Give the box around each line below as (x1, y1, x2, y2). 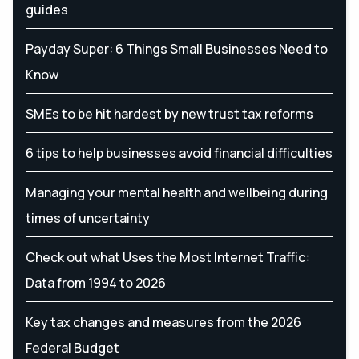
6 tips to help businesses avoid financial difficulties (26, 143, 333, 162)
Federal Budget (26, 338, 119, 357)
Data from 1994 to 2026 (26, 273, 166, 292)
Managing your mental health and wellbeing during (26, 183, 328, 201)
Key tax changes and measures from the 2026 (26, 313, 301, 331)
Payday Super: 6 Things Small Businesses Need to (26, 39, 328, 58)
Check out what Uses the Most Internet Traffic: (26, 248, 309, 266)
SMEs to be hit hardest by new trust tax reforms (26, 104, 313, 123)
